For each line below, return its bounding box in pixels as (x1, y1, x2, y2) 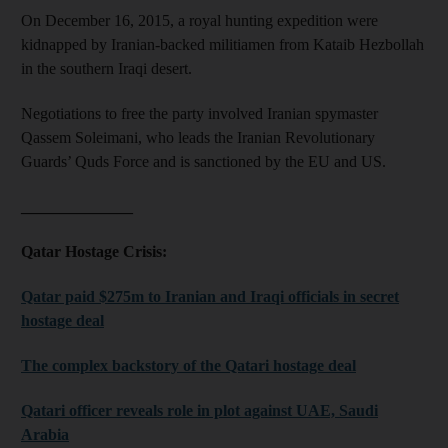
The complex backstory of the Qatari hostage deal (21, 356, 356, 374)
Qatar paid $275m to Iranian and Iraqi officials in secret (21, 287, 399, 305)
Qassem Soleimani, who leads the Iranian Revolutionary (21, 128, 375, 146)
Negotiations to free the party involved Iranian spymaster (21, 104, 378, 122)
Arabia (21, 425, 69, 443)
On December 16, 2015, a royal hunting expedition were (21, 11, 378, 29)
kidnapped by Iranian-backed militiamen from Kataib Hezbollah (21, 35, 424, 53)
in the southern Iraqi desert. (21, 59, 192, 77)
